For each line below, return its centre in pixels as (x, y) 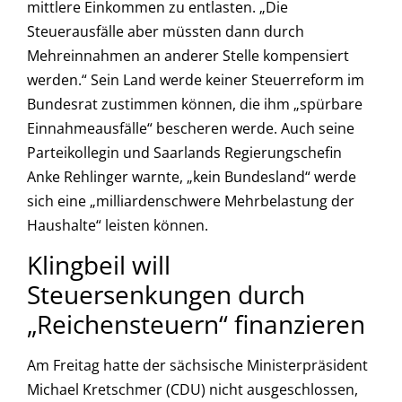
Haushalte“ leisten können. (118, 225)
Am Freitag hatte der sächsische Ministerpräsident (197, 366)
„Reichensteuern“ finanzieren (196, 324)
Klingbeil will (99, 265)
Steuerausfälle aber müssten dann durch (166, 31)
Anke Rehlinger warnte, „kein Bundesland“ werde (192, 176)
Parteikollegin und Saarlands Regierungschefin (184, 152)
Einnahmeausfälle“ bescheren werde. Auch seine (191, 128)
